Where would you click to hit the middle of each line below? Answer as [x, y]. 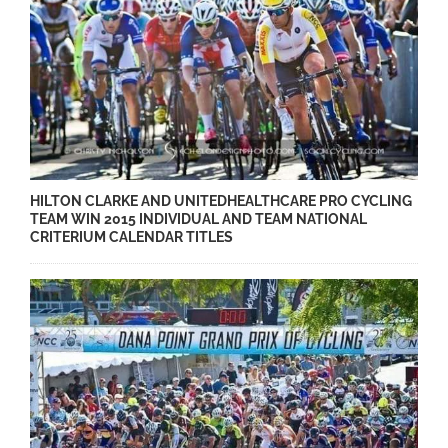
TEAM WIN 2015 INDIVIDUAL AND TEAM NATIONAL [198, 219]
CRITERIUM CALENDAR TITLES [131, 237]
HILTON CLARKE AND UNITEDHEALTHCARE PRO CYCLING [221, 201]
